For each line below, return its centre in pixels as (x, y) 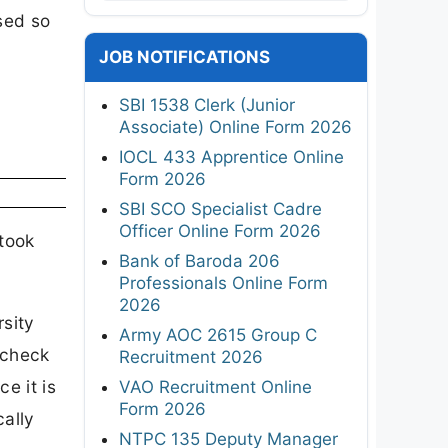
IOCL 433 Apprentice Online (231, 156)
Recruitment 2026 (191, 356)
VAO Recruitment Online (215, 386)
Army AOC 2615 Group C (218, 334)
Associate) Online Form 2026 (235, 126)
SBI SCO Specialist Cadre (220, 208)
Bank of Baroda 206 (199, 260)
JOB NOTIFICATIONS (184, 56)
